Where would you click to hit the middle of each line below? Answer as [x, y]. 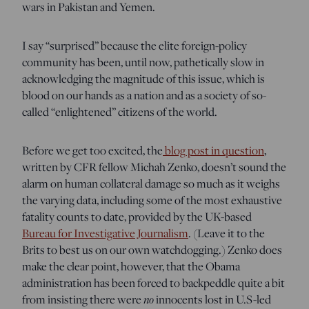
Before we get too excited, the [92, 150]
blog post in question [213, 150]
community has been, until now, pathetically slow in [143, 62]
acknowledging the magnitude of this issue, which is [143, 78]
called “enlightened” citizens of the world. [120, 111]
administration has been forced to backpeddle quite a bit [153, 282]
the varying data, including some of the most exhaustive [152, 200]
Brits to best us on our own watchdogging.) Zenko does [152, 249]
